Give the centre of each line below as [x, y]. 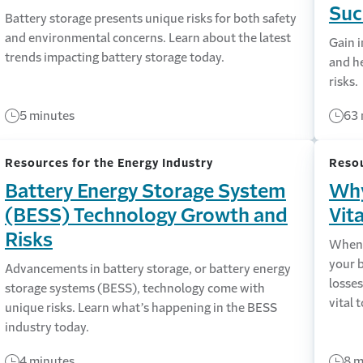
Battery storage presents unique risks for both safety [150, 18]
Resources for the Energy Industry [109, 163]
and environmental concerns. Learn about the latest [147, 38]
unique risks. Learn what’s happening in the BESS [141, 307]
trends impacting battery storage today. [114, 57]
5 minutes [47, 115]
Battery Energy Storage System [145, 191]
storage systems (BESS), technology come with [135, 288]
